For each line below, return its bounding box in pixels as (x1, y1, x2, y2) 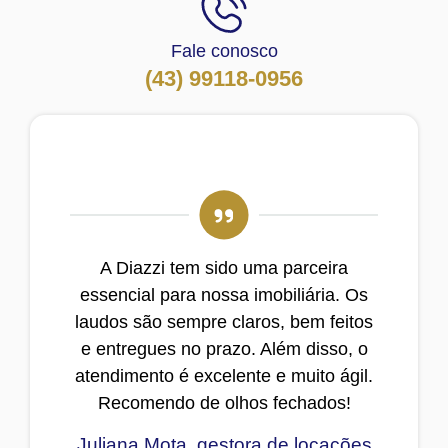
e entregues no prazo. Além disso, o (80, 338, 368, 359)
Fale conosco (170, 40, 278, 61)
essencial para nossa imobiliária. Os (80, 284, 368, 305)
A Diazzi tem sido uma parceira (100, 257, 348, 278)
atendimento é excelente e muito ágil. (75, 365, 373, 386)
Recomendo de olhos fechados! (97, 392, 351, 413)
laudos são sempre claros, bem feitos (75, 311, 373, 332)
